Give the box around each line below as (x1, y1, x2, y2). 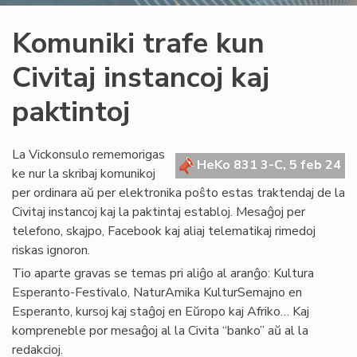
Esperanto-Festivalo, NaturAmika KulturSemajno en (12, 284, 302, 301)
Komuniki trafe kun (12, 24, 265, 63)
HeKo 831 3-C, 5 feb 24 (194, 156, 341, 174)
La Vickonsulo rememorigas (12, 146, 165, 163)
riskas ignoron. (12, 241, 90, 259)
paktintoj (12, 92, 130, 131)
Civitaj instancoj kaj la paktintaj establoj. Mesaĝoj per (12, 203, 305, 221)
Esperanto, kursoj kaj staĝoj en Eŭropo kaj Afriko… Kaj (12, 303, 309, 320)
